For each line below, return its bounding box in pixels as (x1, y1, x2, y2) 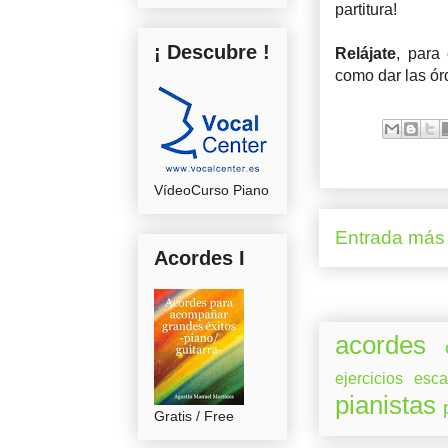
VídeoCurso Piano (154, 181, 269, 198)
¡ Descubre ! (154, 40, 270, 63)
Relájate (335, 44, 396, 62)
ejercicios (335, 369, 403, 387)
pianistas (335, 390, 436, 419)
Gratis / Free (154, 407, 234, 424)
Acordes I (154, 246, 245, 269)
